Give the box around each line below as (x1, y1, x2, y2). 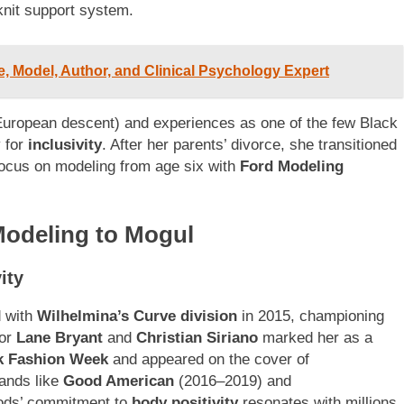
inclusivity (28, 135, 102, 153)
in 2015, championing (237, 308, 384, 326)
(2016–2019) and (174, 372, 291, 390)
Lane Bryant (16, 329, 103, 347)
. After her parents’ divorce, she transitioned (102, 135, 397, 153)
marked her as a (258, 329, 372, 347)
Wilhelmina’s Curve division (37, 308, 237, 326)
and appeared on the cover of (108, 351, 309, 369)
